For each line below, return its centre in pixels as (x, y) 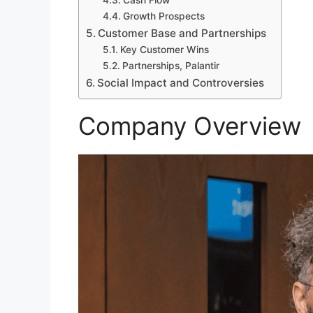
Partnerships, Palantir (170, 66)
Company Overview (190, 126)
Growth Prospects (163, 16)
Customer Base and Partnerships (182, 34)
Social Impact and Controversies (181, 83)
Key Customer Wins (164, 50)
